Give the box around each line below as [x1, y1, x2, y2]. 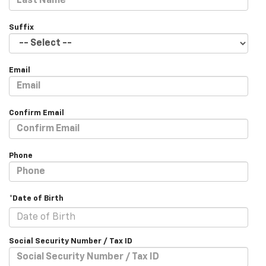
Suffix [9, 24, 34, 32]
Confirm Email [9, 109, 64, 118]
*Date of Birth [9, 195, 64, 203]
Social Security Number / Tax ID [9, 237, 132, 246]
